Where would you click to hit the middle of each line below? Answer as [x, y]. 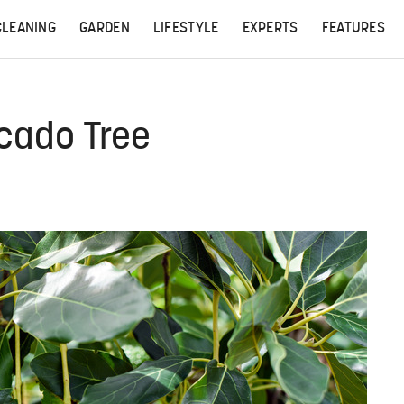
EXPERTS [270, 29]
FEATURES [353, 29]
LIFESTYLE [186, 29]
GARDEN [105, 29]
